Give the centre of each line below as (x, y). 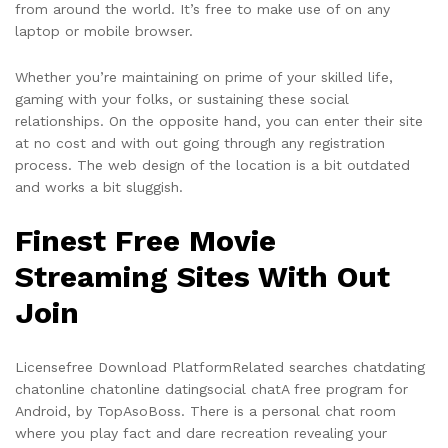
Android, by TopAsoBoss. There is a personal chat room (205, 410)
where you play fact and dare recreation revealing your (201, 432)
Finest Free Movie (145, 240)
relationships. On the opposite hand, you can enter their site (219, 120)
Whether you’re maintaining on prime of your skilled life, (204, 76)
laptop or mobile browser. (104, 31)
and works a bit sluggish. (99, 186)
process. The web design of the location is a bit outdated (212, 164)
